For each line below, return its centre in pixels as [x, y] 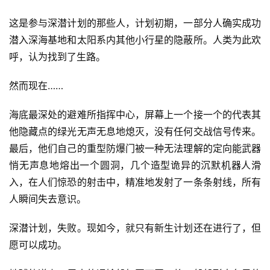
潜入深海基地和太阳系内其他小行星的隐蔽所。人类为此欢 [135, 40]
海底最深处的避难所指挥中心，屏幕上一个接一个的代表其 [135, 115]
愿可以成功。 [38, 245]
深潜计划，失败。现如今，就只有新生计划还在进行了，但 [135, 228]
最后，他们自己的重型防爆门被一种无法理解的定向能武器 [135, 149]
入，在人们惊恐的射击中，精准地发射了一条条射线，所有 [135, 182]
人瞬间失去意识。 [48, 199]
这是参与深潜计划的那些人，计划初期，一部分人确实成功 [135, 23]
